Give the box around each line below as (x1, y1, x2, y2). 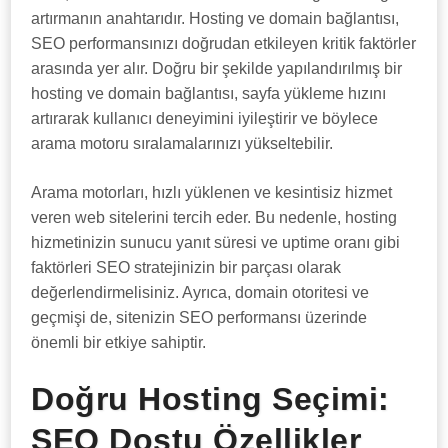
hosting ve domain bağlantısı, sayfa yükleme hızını (31, 85, 387, 102)
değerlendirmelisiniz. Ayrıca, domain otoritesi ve (31, 284, 370, 301)
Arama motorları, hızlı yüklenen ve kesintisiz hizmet (31, 184, 393, 201)
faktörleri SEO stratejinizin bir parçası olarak (31, 259, 342, 276)
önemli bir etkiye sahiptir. (31, 334, 207, 351)
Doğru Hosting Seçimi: (31, 381, 390, 417)
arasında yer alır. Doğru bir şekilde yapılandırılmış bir (31, 60, 403, 77)
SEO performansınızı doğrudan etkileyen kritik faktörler (31, 35, 417, 52)
